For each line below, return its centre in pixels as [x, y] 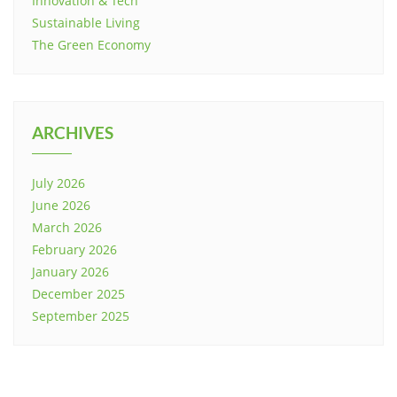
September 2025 [81, 316]
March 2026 [67, 227]
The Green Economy [91, 45]
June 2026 [61, 205]
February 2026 [74, 249]
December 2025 [78, 294]
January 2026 [70, 272]
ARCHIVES [73, 132]
